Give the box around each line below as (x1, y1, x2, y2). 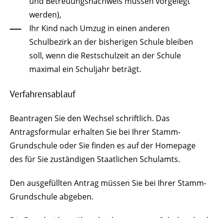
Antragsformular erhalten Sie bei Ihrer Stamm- (10, 126, 181, 137)
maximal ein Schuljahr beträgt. (29, 64, 141, 75)
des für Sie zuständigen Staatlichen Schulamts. (10, 153, 180, 164)
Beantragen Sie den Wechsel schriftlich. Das (10, 112, 170, 124)
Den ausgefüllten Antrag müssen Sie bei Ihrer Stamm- (10, 177, 206, 188)
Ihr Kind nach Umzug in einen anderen (29, 23, 170, 34)
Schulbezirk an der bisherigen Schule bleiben (29, 36, 193, 48)
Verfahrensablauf (10, 88, 75, 100)
